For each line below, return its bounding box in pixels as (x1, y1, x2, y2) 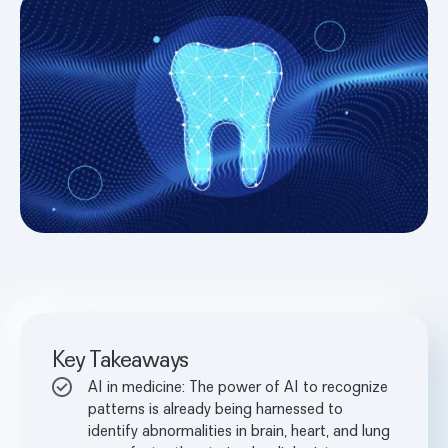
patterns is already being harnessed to (88, 397, 343, 418)
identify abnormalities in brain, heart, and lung (88, 419, 390, 440)
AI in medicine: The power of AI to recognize (88, 375, 388, 396)
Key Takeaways (52, 343, 189, 373)
